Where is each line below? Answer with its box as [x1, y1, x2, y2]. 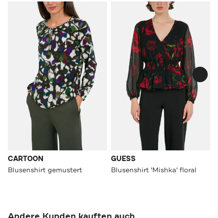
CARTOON [8, 154, 43, 163]
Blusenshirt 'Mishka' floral [111, 165, 197, 174]
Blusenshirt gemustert [8, 165, 82, 174]
